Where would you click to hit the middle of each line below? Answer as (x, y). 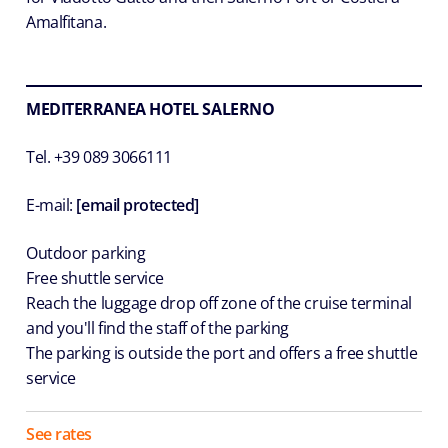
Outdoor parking (86, 252)
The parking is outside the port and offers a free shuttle (222, 352)
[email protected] (137, 204)
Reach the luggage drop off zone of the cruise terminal (219, 302)
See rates (59, 433)
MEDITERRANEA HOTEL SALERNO (150, 108)
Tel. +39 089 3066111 (99, 156)
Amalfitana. (66, 21)
